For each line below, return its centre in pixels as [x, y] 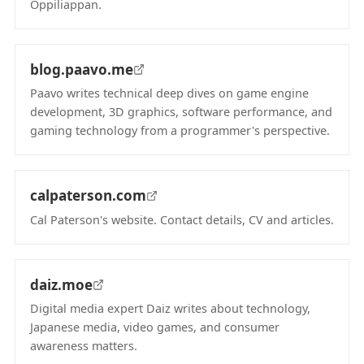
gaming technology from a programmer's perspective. [180, 130]
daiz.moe [61, 284]
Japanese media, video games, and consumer [155, 327]
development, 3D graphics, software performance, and [181, 112]
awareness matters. [84, 346]
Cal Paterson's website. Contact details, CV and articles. [182, 219]
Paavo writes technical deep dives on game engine [169, 93]
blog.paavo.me [82, 69]
